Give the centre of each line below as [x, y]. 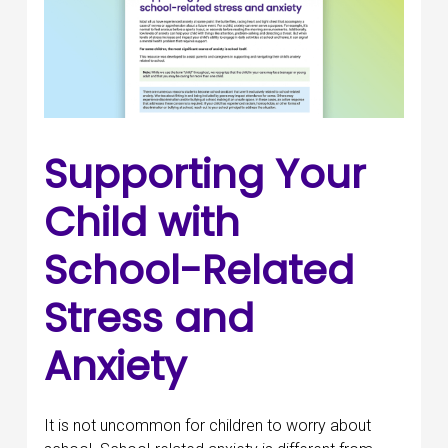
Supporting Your [205, 174]
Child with [142, 222]
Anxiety [115, 366]
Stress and [149, 318]
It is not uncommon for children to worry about [207, 426]
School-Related [199, 270]
